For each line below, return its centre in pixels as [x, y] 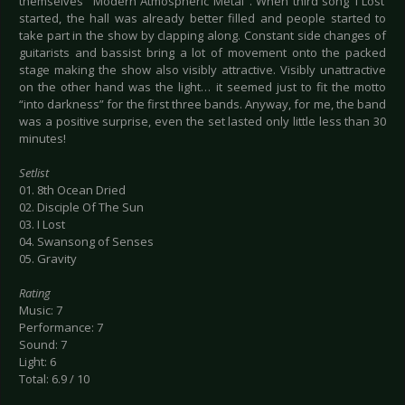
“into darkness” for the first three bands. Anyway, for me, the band [202, 104]
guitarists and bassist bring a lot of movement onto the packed [202, 53]
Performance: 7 [61, 328]
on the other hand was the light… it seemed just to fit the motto [202, 87]
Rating [35, 293]
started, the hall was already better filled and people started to [202, 19]
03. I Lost [42, 225]
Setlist [34, 173]
